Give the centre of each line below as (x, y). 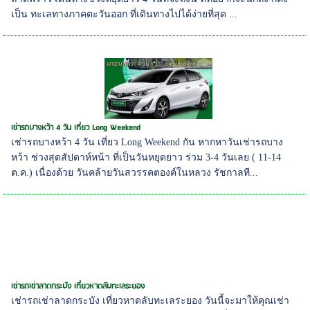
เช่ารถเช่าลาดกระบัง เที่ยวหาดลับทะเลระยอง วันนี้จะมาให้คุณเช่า (151, 300)
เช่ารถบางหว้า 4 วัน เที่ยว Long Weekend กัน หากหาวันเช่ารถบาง (147, 142)
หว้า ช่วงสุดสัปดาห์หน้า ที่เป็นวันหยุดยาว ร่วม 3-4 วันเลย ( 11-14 (146, 157)
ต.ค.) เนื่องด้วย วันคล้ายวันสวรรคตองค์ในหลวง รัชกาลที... (135, 172)
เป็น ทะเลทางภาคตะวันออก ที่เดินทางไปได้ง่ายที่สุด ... (125, 14)
